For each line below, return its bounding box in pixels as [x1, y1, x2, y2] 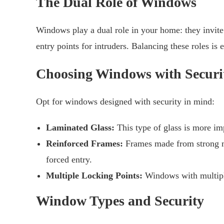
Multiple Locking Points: [46, 170, 142, 181]
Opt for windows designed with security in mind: [36, 96, 214, 107]
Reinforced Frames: [46, 138, 123, 149]
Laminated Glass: [46, 122, 114, 133]
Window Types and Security [36, 193, 204, 209]
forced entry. [46, 154, 92, 165]
